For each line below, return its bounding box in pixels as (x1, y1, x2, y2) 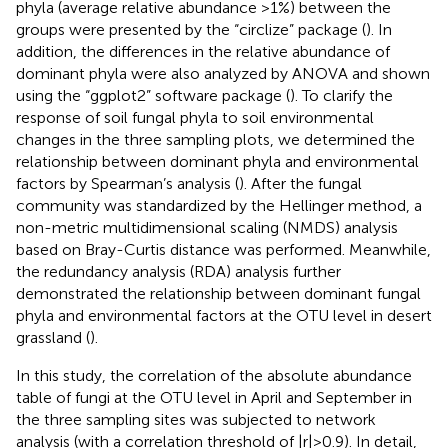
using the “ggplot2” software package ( (16, 85, 290, 105)
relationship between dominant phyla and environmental (16, 151, 419, 171)
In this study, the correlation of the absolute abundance (16, 365, 412, 385)
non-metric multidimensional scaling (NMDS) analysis (16, 217, 398, 237)
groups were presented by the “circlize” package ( (16, 19, 366, 39)
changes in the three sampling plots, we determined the (16, 129, 415, 149)
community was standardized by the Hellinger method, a (16, 195, 422, 215)
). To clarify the (290, 85, 393, 105)
